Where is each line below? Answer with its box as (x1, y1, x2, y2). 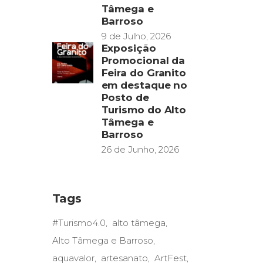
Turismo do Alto (101, 104, 187, 116)
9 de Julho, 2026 (101, 31, 171, 42)
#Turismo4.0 (52, 217, 106, 228)
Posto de (101, 92, 149, 103)
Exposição (101, 42, 156, 54)
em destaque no (101, 79, 188, 91)
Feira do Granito (101, 67, 187, 79)
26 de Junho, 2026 (101, 144, 179, 155)
